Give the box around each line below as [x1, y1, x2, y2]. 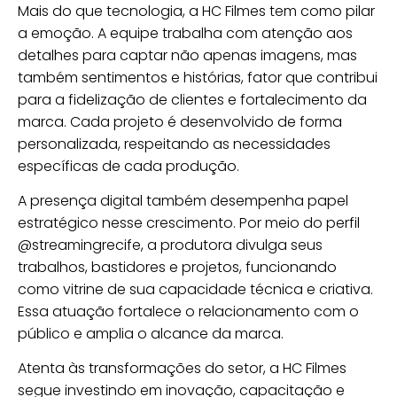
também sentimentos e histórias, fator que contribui [18, 66, 378, 88]
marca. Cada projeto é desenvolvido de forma [18, 111, 342, 132]
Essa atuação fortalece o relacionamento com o [18, 300, 359, 322]
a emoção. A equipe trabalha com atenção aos [18, 22, 353, 43]
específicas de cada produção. [18, 155, 239, 176]
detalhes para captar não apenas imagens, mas [18, 44, 357, 66]
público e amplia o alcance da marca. [18, 323, 284, 344]
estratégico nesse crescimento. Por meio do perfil [18, 212, 360, 233]
